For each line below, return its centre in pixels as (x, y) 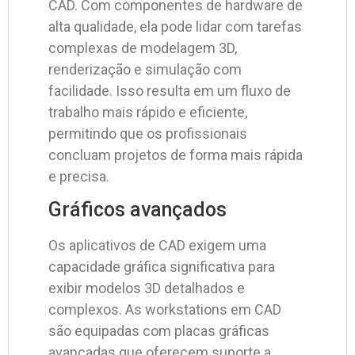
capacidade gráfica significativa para (162, 267)
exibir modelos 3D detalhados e (147, 288)
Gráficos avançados (137, 210)
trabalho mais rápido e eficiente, (148, 113)
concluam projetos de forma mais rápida (176, 155)
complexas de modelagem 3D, (143, 48)
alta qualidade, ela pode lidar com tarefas (175, 27)
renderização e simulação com (145, 70)
